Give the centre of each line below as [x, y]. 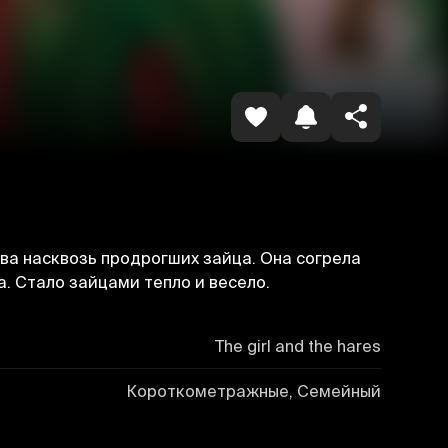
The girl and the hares [297, 345]
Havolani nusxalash [258, 22]
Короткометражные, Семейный [253, 390]
